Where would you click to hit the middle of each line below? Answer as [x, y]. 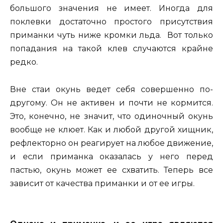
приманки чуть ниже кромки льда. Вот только [111, 35]
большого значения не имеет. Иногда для [111, 8]
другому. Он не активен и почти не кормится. [111, 103]
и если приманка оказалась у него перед [111, 156]
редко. [24, 62]
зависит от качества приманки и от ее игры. [102, 183]
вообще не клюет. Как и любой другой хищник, [111, 129]
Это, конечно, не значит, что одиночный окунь [111, 116]
